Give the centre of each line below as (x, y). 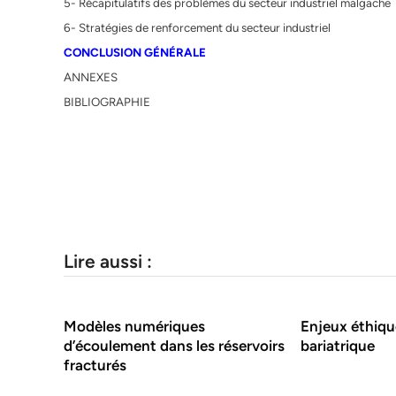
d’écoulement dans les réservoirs (174, 346)
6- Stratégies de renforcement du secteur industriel (197, 28)
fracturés (95, 366)
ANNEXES (91, 77)
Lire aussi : (108, 262)
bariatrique (338, 346)
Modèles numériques (134, 327)
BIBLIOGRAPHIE (107, 102)
